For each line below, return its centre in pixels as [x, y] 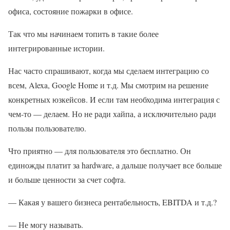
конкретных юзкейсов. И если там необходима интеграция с [114, 99]
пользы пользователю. [47, 128]
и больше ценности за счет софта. [67, 179]
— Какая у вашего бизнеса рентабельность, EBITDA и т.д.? [112, 202]
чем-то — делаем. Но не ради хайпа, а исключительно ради [112, 114]
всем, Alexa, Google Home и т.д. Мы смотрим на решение [108, 85]
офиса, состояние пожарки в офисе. [71, 11]
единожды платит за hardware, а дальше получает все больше [115, 165]
